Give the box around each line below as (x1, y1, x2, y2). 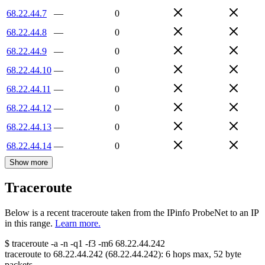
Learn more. (55, 218, 101, 229)
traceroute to (5, 249, 51, 260)
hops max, (170, 249, 214, 260)
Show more (9, 157, 48, 167)
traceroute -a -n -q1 (12, 238, 83, 249)
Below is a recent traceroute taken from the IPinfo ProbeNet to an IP (5, 208, 258, 218)
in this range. (5, 218, 53, 229)
